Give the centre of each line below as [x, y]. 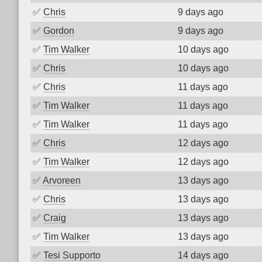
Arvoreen [62, 180]
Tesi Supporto [72, 255]
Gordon [59, 31]
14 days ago [203, 255]
